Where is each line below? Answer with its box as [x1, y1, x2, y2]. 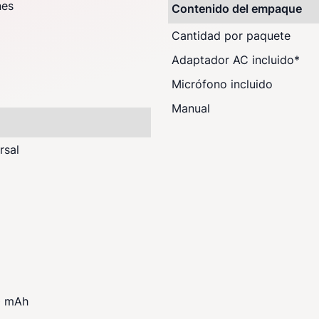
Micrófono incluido [172, 77, 273, 91]
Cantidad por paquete [172, 28, 291, 43]
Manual [172, 101, 210, 115]
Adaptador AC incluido [172, 53, 294, 67]
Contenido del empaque [172, 1, 302, 16]
